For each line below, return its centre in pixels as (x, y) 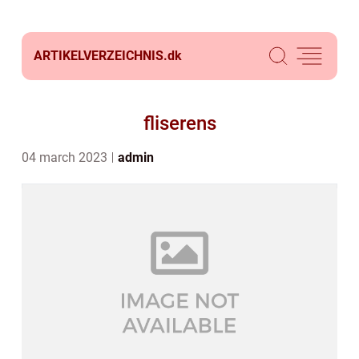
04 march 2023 (66, 157)
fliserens (179, 123)
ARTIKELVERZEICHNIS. (101, 56)
